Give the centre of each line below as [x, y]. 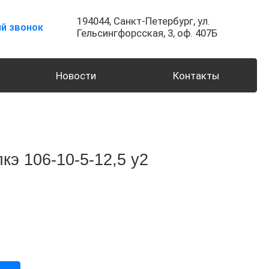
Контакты [197, 75]
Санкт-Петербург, [154, 21]
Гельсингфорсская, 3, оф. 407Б [147, 33]
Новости [76, 75]
